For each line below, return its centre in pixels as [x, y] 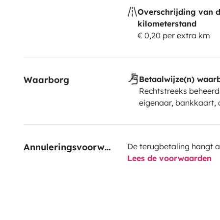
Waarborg [46, 80]
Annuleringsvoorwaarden [108, 147]
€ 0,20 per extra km [174, 35]
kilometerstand [167, 23]
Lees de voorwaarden [169, 158]
